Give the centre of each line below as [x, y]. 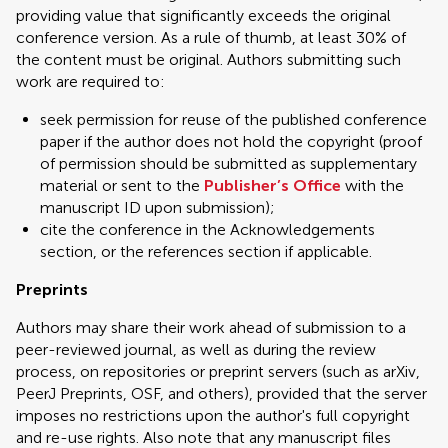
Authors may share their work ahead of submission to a [211, 327]
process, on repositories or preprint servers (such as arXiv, [218, 371]
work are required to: [90, 81]
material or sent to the [122, 185]
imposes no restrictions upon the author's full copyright [213, 415]
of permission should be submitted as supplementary [228, 163]
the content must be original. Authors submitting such [208, 59]
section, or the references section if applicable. [206, 251]
